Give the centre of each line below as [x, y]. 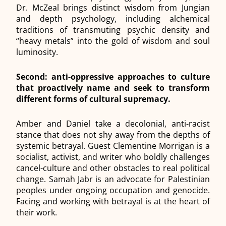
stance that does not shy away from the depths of [113, 135]
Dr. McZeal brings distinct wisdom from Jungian [113, 8]
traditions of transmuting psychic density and [113, 30]
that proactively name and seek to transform [113, 88]
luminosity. [37, 52]
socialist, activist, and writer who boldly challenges [113, 157]
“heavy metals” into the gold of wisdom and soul [113, 41]
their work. [37, 213]
